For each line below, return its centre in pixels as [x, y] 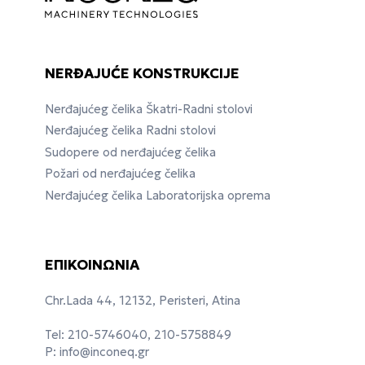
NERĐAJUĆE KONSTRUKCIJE [142, 73]
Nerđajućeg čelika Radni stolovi [130, 131]
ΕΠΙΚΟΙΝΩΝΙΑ [92, 264]
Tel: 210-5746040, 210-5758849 [138, 334]
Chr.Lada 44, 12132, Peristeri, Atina [143, 300]
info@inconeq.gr [104, 352]
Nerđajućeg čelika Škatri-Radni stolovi [149, 109]
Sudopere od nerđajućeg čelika [130, 152]
